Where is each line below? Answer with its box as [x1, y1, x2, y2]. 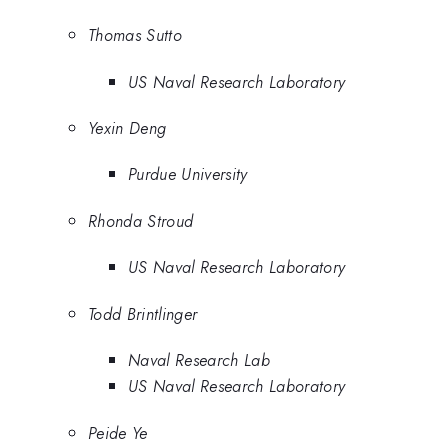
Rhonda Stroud [88, 208, 194, 233]
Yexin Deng [88, 116, 167, 141]
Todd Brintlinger [88, 301, 198, 326]
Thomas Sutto [88, 23, 182, 48]
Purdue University [128, 162, 248, 187]
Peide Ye [88, 420, 148, 445]
